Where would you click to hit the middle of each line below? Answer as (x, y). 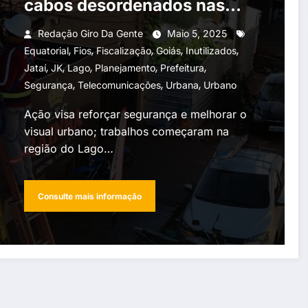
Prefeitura (182, 68)
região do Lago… (68, 149)
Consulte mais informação (89, 196)
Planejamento (125, 68)
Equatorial (46, 51)
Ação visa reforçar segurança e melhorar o (135, 114)
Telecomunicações (119, 85)
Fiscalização (123, 51)
